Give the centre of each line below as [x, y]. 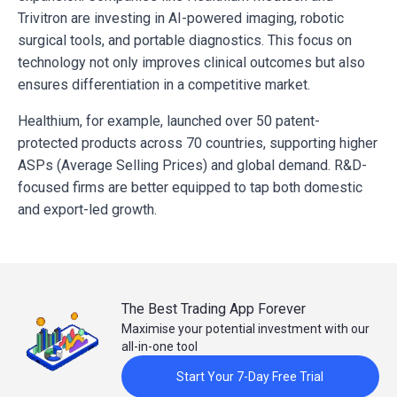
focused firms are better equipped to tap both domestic [190, 188]
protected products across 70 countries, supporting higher [198, 144]
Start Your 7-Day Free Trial [250, 377]
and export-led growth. [87, 210]
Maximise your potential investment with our [245, 329]
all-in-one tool [159, 347]
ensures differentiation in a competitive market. [164, 85]
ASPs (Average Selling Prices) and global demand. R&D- [192, 166]
